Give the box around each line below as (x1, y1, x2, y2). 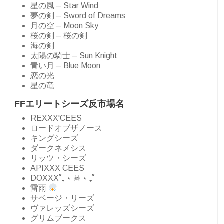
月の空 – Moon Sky (30, 21, 98, 30)
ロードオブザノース (30, 123, 102, 132)
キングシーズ (30, 133, 78, 142)
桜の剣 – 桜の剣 (30, 31, 87, 40)
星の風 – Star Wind (30, 1, 98, 10)
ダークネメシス (30, 143, 86, 152)
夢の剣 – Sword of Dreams (30, 11, 125, 20)
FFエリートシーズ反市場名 (14, 98, 124, 109)
